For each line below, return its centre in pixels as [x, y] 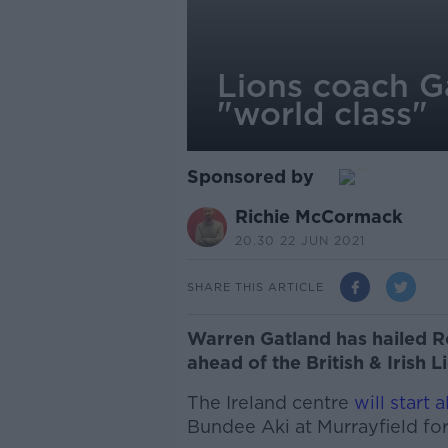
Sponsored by [250, 176]
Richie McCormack [318, 216]
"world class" [322, 113]
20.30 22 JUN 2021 [299, 240]
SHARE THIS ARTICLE [255, 286]
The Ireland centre [270, 402]
